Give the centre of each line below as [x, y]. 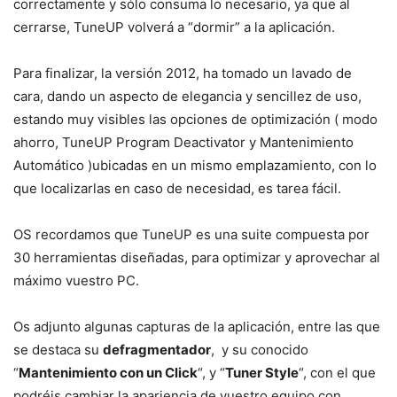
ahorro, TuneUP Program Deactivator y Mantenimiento [183, 143]
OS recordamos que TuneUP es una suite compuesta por [191, 235]
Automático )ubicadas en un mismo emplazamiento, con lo [195, 166]
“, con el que [337, 373]
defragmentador [157, 350]
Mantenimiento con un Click [108, 373]
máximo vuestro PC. [76, 281]
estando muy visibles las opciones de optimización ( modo [195, 120]
